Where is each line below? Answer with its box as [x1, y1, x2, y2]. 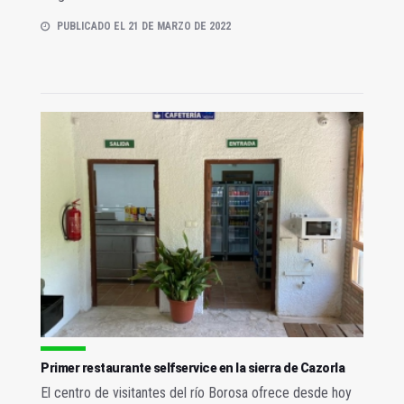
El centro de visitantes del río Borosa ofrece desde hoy [41, 384, 352, 402]
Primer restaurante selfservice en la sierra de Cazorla [41, 361, 344, 376]
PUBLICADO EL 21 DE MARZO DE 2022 [57, 19, 231, 32]
